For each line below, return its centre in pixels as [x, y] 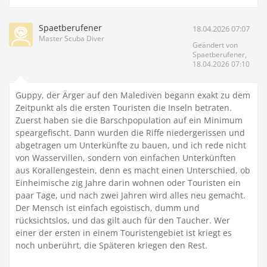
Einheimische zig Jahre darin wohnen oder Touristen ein [128, 183]
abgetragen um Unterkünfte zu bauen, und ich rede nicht [131, 145]
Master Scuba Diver [72, 39]
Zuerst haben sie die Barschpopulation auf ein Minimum [129, 120]
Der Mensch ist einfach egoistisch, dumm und [108, 208]
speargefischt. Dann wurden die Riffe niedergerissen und [130, 133]
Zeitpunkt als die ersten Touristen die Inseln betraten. [124, 108]
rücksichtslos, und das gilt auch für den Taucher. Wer [123, 221]
